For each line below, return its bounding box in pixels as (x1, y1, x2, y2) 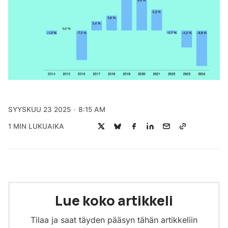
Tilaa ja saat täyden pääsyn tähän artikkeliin (31, 215, 197, 225)
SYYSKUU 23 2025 (8, 105, 71, 114)
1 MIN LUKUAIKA (8, 122, 64, 130)
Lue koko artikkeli (55, 191, 173, 210)
